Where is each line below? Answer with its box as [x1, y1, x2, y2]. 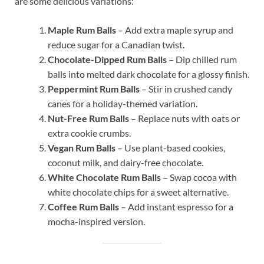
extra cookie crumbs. [48, 127, 131, 139]
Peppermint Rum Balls [48, 83, 140, 95]
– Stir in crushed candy [140, 83, 232, 95]
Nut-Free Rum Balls [48, 113, 129, 124]
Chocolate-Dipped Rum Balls [48, 54, 167, 65]
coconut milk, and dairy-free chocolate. [48, 157, 203, 169]
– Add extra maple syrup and [116, 24, 233, 36]
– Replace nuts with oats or [129, 113, 240, 124]
